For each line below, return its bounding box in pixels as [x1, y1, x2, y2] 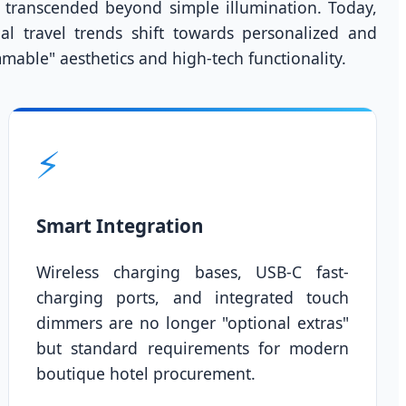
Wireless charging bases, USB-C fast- [36, 261, 349, 284]
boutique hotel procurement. [36, 362, 256, 385]
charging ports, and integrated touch [36, 286, 349, 309]
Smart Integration [36, 213, 205, 239]
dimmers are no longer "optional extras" [36, 312, 349, 334]
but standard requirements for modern [36, 337, 349, 360]
